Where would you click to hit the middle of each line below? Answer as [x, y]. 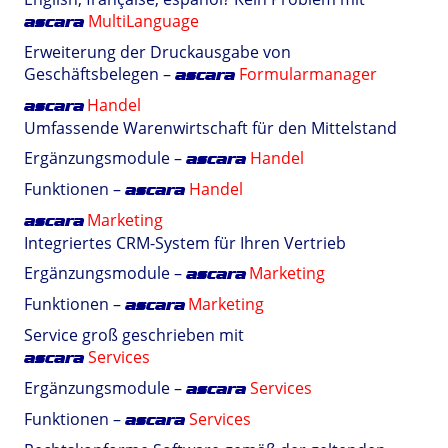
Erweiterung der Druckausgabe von [157, 52]
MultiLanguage [143, 21]
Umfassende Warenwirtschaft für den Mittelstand [210, 128]
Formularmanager [308, 74]
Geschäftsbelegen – [99, 74]
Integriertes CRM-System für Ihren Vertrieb [185, 243]
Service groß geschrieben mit [134, 335]
